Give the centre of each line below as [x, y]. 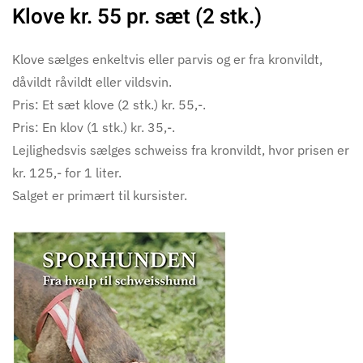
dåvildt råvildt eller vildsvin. [92, 81]
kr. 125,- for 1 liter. [68, 172]
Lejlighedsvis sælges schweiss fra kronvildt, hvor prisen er [181, 149]
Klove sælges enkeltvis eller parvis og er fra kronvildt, [167, 59]
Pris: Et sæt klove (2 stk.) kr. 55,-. [109, 104]
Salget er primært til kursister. [100, 195]
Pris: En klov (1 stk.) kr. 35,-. [94, 127]
